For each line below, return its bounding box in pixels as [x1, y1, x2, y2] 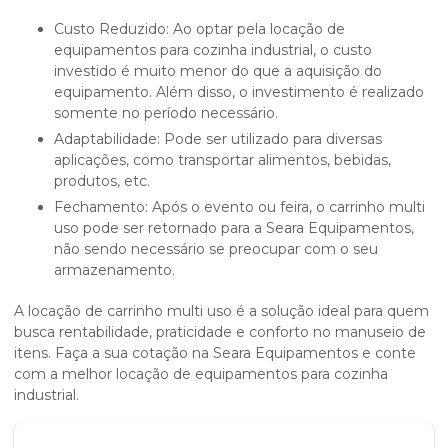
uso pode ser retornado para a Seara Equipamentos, [54, 219, 414, 238]
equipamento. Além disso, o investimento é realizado [54, 83, 424, 102]
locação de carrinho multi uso [28, 302, 232, 321]
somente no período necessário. [54, 104, 278, 123]
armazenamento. [54, 261, 175, 280]
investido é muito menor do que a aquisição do [54, 62, 382, 81]
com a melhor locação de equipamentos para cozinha [14, 365, 388, 384]
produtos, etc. [54, 172, 150, 191]
